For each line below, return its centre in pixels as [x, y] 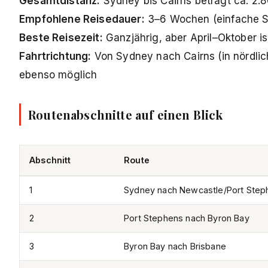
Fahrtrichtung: [55, 57]
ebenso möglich [58, 75]
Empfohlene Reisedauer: [82, 19]
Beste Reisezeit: [61, 38]
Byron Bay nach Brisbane [175, 246]
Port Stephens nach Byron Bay [187, 218]
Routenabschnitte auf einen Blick [126, 115]
